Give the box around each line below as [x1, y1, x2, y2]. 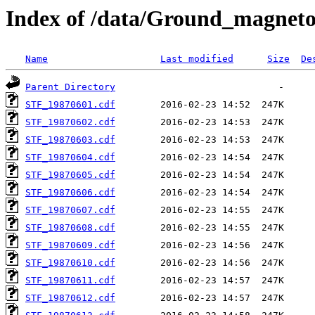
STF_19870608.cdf [25, 222, 115, 233]
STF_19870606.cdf [25, 187, 115, 198]
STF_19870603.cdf [25, 134, 115, 146]
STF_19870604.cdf [25, 152, 115, 163]
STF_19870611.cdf [25, 275, 115, 286]
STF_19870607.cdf [25, 205, 115, 216]
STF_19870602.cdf [25, 117, 115, 128]
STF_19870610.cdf [25, 257, 115, 269]
